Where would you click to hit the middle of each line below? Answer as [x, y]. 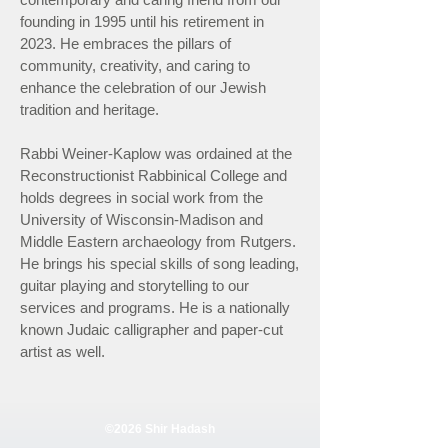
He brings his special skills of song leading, [159, 263]
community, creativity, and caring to [135, 65]
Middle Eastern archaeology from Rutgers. [158, 241]
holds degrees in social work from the [141, 197]
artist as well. [64, 351]
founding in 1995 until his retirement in [142, 21]
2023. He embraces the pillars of [125, 43]
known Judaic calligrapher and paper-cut [151, 329]
